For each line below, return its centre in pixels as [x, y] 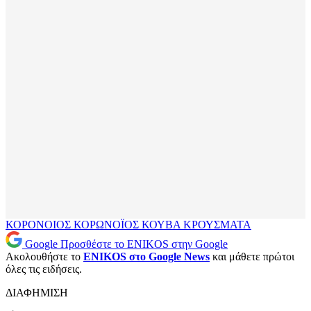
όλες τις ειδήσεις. [44, 269]
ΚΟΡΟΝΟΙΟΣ [40, 225]
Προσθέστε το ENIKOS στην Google [144, 244]
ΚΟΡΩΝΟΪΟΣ [108, 225]
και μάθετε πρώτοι [252, 257]
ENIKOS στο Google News [146, 257]
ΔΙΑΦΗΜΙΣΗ [37, 293]
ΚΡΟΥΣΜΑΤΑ [217, 225]
